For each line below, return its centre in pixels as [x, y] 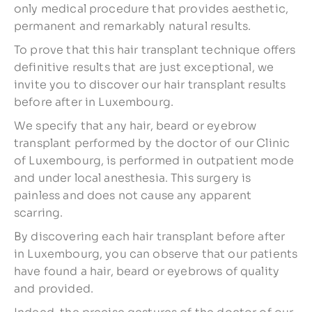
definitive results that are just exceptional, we [144, 67]
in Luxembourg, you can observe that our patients [156, 253]
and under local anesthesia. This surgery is [133, 178]
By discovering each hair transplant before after [150, 236]
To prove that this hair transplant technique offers [155, 49]
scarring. [39, 212]
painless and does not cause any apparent [133, 195]
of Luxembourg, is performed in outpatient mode [154, 160]
